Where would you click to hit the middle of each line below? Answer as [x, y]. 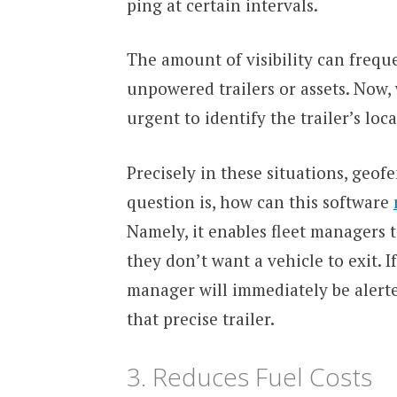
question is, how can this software [260, 201]
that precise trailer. [200, 318]
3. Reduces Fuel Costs [249, 377]
